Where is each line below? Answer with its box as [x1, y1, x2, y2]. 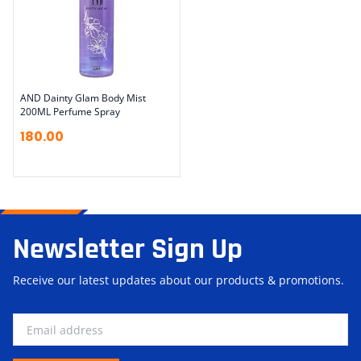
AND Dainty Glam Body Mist [20, 91, 146, 105]
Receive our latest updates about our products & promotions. [13, 272, 344, 288]
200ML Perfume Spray [20, 105, 120, 118]
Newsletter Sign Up [13, 231, 243, 268]
